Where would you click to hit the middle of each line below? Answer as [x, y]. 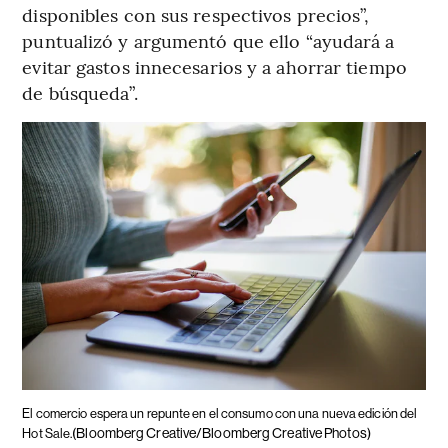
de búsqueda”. [80, 92]
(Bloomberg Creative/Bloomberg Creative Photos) [221, 432]
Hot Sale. [47, 433]
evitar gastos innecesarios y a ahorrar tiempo [214, 66]
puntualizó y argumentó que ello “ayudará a [208, 40]
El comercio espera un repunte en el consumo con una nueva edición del [220, 413]
